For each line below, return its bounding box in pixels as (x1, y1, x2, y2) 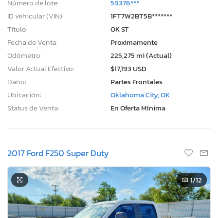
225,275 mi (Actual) (110, 49, 172, 61)
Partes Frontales (110, 75, 163, 87)
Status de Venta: (7, 102, 59, 113)
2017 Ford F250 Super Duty (7, 146, 109, 160)
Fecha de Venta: (7, 36, 58, 48)
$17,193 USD (110, 62, 146, 74)
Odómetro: (7, 49, 42, 61)
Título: (7, 23, 28, 35)
